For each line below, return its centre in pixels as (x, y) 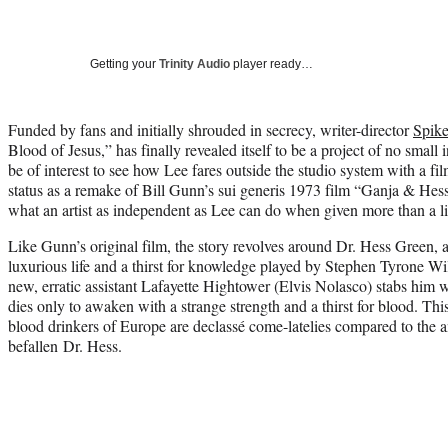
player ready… (271, 63)
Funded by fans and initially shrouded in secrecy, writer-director (210, 129)
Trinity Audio (194, 63)
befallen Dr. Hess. (65, 345)
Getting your (124, 63)
